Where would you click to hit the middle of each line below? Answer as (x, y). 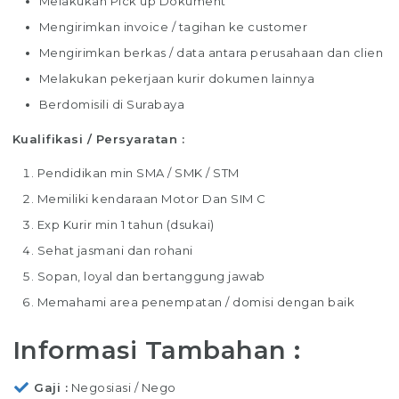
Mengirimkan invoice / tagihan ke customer (173, 26)
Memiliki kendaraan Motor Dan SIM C (151, 198)
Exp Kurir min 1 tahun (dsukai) (126, 224)
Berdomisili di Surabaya (112, 104)
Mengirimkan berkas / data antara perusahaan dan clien (211, 52)
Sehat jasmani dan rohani (115, 250)
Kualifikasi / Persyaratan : (98, 138)
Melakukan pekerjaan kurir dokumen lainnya (177, 78)
